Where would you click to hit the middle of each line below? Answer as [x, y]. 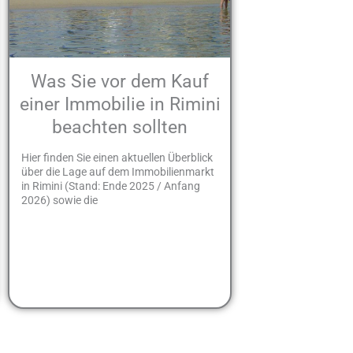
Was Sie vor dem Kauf [120, 81]
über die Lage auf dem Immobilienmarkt [118, 172]
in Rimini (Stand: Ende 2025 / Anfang [111, 186]
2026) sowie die [60, 201]
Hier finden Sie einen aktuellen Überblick [117, 158]
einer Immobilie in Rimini [120, 104]
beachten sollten [120, 127]
